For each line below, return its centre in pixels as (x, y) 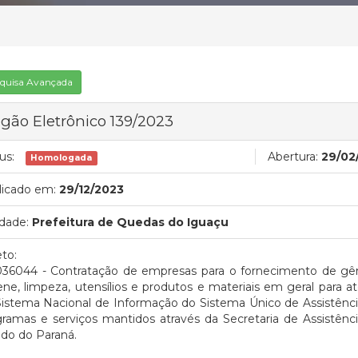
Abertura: (293, 157)
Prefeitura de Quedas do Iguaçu (130, 222)
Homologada (62, 158)
